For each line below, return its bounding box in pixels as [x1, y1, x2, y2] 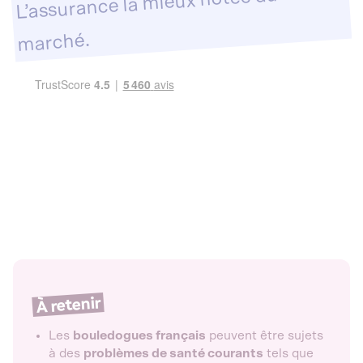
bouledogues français [73, 329, 206, 342]
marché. [17, 31, 91, 56]
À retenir [35, 293, 102, 317]
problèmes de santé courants [83, 347, 263, 360]
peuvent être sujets [206, 329, 323, 342]
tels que [263, 347, 314, 360]
